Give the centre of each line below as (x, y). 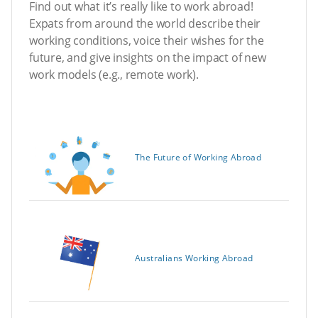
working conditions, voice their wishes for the (147, 41)
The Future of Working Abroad (198, 158)
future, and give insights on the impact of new (148, 58)
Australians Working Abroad (194, 258)
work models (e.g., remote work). (114, 75)
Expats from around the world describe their (145, 24)
